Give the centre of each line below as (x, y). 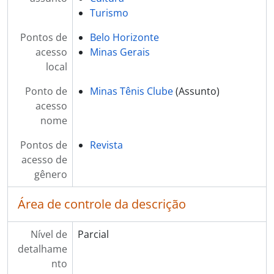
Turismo (109, 13)
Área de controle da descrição (102, 204)
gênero (50, 174)
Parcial (93, 234)
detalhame (42, 249)
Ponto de (46, 91)
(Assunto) (196, 91)
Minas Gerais (120, 52)
